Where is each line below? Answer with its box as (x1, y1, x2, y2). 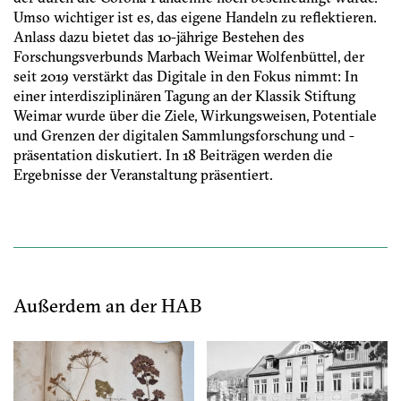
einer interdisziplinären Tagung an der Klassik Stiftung (13, 87, 355, 106)
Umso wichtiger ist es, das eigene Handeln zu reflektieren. (13, 8, 377, 27)
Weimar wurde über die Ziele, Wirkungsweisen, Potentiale (13, 107, 377, 125)
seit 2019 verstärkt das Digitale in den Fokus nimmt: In (13, 67, 358, 86)
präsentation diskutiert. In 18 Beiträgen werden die (13, 146, 333, 165)
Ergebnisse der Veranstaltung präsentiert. (13, 166, 273, 184)
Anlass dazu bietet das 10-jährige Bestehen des (13, 28, 304, 47)
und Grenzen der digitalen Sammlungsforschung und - (13, 126, 354, 145)
